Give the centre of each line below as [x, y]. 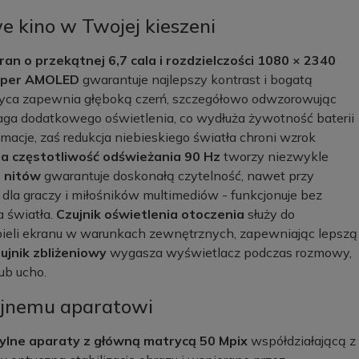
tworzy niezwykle [276, 156]
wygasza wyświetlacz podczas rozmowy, [229, 252]
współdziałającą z [302, 341]
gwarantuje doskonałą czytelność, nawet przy [179, 175]
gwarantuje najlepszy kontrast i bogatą [198, 79]
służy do [270, 214]
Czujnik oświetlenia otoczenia [150, 214]
